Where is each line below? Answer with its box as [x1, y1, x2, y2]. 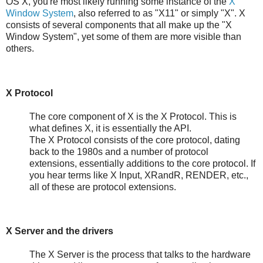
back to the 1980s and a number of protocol [29, 146, 208, 157]
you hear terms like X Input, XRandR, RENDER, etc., [29, 170, 248, 180]
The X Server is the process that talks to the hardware [29, 249, 251, 260]
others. [6, 43, 34, 53]
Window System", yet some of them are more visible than [6, 31, 241, 42]
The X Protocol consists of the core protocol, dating [29, 134, 240, 145]
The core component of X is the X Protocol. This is [29, 111, 237, 122]
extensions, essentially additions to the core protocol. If [29, 158, 255, 168]
